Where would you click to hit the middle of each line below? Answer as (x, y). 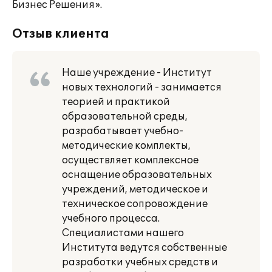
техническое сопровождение (135, 204)
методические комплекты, (126, 146)
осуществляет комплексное (130, 160)
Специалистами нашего (123, 233)
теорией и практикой (116, 102)
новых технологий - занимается (142, 87)
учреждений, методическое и (135, 189)
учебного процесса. (111, 219)
